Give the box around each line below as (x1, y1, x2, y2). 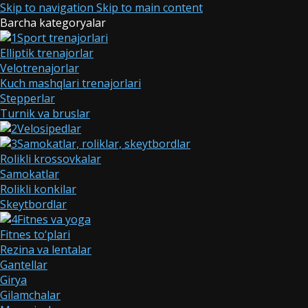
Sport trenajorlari (17, 30, 108, 45)
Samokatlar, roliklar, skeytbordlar (17, 136, 190, 151)
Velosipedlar (17, 121, 81, 136)
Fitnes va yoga (17, 212, 91, 227)
